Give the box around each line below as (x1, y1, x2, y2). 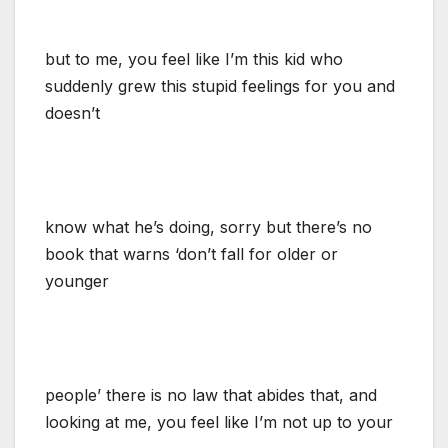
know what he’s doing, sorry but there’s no (45, 216, 372, 237)
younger (45, 270, 109, 291)
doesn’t (45, 102, 100, 123)
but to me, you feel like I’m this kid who (45, 48, 343, 69)
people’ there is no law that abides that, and (45, 384, 377, 405)
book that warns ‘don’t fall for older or (45, 243, 338, 264)
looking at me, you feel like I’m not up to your (45, 411, 393, 432)
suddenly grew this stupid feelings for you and (45, 75, 395, 96)
